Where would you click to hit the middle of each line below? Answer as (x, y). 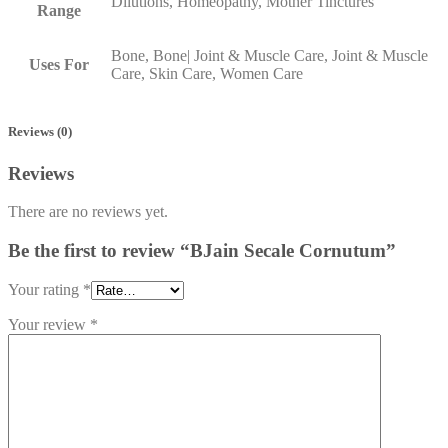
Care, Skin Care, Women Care (207, 74)
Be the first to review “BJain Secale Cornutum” (202, 250)
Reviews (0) (40, 132)
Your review (49, 324)
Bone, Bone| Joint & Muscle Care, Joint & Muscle (269, 56)
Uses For (59, 65)
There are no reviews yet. (88, 212)
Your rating (45, 289)
